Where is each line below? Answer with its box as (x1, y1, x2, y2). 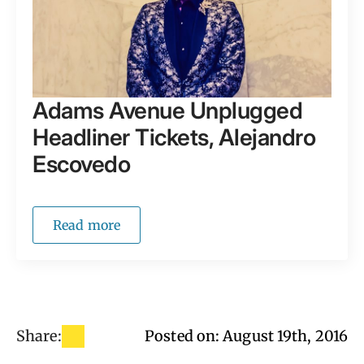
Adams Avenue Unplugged (32, 96, 302, 124)
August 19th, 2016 (223, 327, 348, 346)
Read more (53, 216, 120, 233)
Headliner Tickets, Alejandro (32, 123, 315, 151)
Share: (16, 327, 62, 346)
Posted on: (145, 327, 223, 346)
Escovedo (32, 149, 130, 178)
